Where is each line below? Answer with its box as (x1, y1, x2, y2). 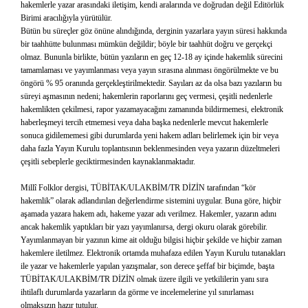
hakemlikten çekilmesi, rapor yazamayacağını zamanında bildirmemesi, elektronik (21, 104, 283, 114)
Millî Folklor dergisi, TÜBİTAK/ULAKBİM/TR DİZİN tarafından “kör (21, 183, 256, 192)
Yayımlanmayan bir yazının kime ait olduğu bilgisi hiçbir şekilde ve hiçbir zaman (21, 235, 282, 245)
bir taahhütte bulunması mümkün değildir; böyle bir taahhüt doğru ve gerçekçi (21, 39, 272, 49)
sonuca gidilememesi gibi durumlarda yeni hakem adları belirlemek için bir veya (21, 131, 278, 140)
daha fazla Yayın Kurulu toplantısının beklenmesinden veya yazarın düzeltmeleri (21, 144, 280, 153)
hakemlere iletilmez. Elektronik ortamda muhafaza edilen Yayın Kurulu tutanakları (21, 248, 285, 258)
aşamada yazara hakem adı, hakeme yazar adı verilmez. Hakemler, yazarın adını (21, 209, 276, 219)
